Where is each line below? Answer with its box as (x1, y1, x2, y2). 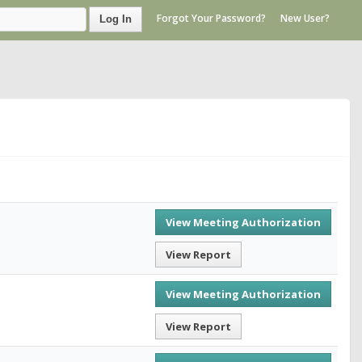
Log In (99, 13, 132, 25)
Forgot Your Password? (157, 11, 266, 26)
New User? (280, 11, 330, 26)
